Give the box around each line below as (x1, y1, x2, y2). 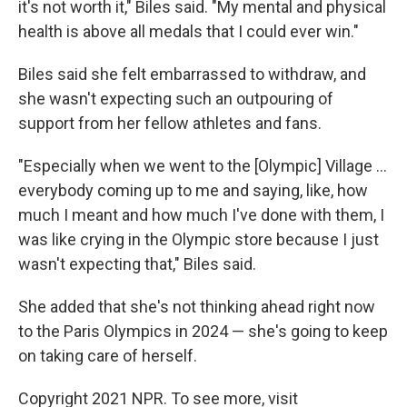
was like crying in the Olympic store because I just (18, 230, 379, 250)
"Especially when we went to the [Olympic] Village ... (18, 156, 387, 176)
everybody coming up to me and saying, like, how (18, 181, 368, 201)
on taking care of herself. (18, 346, 197, 366)
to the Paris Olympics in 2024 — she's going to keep (18, 322, 388, 342)
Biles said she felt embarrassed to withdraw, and (18, 65, 366, 84)
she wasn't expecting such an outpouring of (18, 89, 333, 109)
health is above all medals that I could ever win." (18, 22, 359, 42)
